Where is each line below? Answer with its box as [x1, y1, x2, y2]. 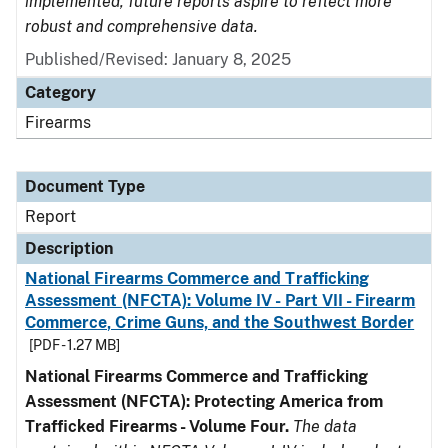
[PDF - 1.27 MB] [29, 337, 120, 353]
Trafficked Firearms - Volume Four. [25, 417, 289, 436]
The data [293, 417, 357, 436]
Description [25, 239, 113, 258]
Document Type [25, 177, 145, 196]
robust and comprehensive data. [25, 17, 258, 36]
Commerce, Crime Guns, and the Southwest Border [25, 313, 415, 332]
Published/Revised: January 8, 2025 [25, 50, 291, 69]
